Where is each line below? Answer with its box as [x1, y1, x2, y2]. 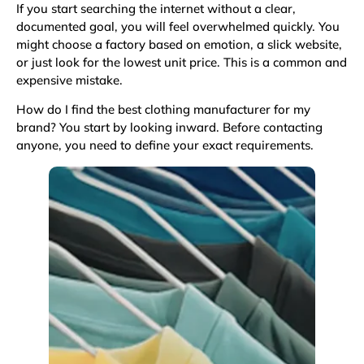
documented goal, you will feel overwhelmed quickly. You [16, 18, 340, 34]
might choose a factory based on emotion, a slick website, [16, 36, 342, 52]
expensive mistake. [16, 71, 123, 88]
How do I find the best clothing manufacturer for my [16, 101, 310, 117]
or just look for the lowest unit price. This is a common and [16, 54, 347, 70]
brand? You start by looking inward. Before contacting [16, 119, 323, 135]
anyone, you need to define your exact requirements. [16, 136, 314, 153]
